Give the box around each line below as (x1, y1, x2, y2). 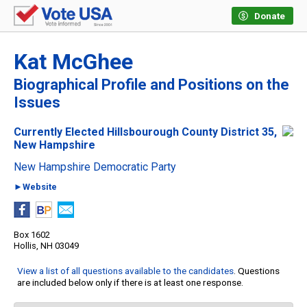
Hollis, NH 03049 (14, 241, 79, 251)
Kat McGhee (14, 49, 133, 75)
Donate (254, 11, 285, 21)
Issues (14, 94, 60, 112)
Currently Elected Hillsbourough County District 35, (14, 125, 277, 139)
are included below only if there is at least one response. (17, 277, 243, 288)
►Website (14, 182, 57, 193)
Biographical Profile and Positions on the (14, 76, 289, 94)
